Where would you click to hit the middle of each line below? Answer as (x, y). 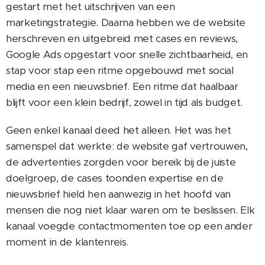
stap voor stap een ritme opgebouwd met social (120, 71)
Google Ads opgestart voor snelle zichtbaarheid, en (127, 55)
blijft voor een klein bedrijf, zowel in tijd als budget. (125, 103)
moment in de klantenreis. (67, 242)
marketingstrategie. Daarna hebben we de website (126, 23)
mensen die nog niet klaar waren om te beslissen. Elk (130, 210)
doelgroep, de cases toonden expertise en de (115, 178)
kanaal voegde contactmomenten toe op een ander (129, 226)
